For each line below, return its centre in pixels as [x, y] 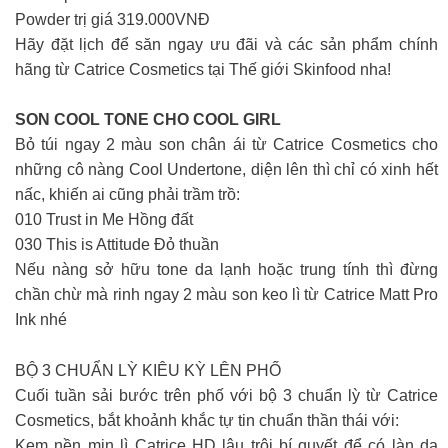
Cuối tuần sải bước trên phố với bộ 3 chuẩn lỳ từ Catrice [226, 395]
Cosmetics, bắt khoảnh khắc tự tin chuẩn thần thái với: [207, 420]
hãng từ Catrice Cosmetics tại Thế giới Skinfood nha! [203, 69]
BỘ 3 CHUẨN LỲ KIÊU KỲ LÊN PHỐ [148, 370]
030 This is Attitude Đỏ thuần [117, 244]
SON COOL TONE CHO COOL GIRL [148, 119]
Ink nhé [41, 319]
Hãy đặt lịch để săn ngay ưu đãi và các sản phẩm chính [226, 44]
